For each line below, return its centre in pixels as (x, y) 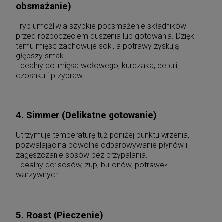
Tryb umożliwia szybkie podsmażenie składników (101, 26)
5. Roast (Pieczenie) (59, 215)
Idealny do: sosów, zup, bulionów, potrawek (92, 165)
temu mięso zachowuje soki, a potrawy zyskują (98, 46)
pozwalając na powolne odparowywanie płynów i (102, 145)
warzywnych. (38, 175)
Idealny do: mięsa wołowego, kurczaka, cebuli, (97, 66)
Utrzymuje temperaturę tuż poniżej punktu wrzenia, (103, 135)
